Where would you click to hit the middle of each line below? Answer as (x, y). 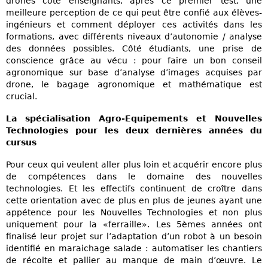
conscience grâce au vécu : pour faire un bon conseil (134, 60)
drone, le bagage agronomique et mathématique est (134, 84)
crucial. (22, 96)
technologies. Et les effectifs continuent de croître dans (134, 189)
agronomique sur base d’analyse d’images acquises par (134, 72)
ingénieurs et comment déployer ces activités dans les (134, 24)
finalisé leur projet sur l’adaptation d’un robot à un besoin (134, 237)
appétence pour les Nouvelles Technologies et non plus (134, 213)
